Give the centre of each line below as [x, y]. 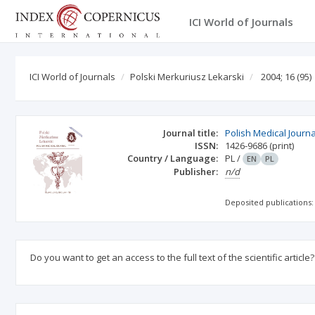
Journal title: [191, 133]
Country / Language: [173, 158]
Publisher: [196, 172]
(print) [282, 146]
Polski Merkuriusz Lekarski [187, 77]
